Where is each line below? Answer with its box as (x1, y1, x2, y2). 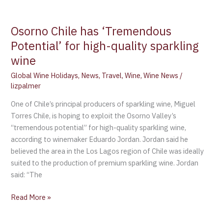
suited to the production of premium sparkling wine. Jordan (11, 158, 199, 167)
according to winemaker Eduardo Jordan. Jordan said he (11, 134, 189, 144)
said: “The (11, 169, 43, 179)
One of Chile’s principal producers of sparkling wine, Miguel (11, 99, 196, 109)
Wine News (143, 71, 179, 81)
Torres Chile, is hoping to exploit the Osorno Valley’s (11, 110, 177, 120)
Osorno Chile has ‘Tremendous (11, 23, 172, 39)
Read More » (11, 192, 52, 202)
